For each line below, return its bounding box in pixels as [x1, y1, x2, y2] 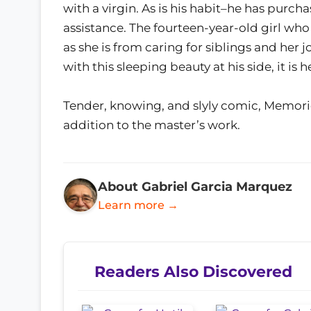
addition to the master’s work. [63, 117, 240, 132]
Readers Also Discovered [94, 262, 292, 280]
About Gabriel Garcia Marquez [98, 178, 292, 194]
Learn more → [98, 198, 178, 212]
